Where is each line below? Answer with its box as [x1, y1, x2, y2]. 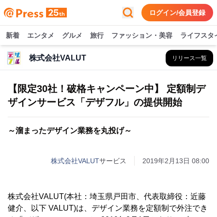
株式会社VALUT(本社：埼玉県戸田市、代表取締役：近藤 [8, 192, 206, 201]
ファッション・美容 [111, 31, 172, 39]
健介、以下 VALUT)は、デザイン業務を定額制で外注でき [8, 204, 208, 212]
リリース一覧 [172, 55, 207, 62]
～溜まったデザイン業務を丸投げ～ [8, 126, 132, 135]
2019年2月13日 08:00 [142, 157, 209, 165]
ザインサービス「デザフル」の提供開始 [8, 97, 182, 108]
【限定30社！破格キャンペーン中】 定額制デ [8, 83, 205, 94]
